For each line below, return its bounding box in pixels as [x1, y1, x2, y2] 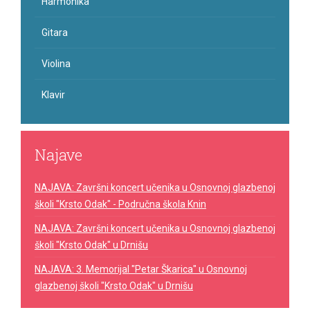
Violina [42, 58, 71, 69]
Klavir [42, 89, 65, 100]
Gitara [42, 27, 68, 38]
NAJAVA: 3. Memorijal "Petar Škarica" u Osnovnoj [35, 264, 247, 275]
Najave [35, 145, 82, 165]
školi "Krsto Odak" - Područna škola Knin [35, 199, 206, 210]
